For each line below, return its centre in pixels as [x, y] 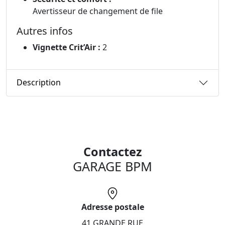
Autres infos [45, 31]
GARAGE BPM [113, 166]
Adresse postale [113, 207]
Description [39, 83]
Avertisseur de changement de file [98, 11]
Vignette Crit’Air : [67, 47]
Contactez [113, 151]
